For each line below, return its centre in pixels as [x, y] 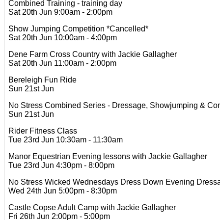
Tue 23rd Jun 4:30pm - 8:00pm [61, 165]
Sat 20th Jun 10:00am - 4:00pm [63, 38]
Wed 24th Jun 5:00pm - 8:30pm [63, 191]
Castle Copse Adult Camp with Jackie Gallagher [92, 207]
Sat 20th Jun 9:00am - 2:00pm [60, 12]
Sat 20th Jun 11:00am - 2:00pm [62, 63]
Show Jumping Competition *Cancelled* [78, 29]
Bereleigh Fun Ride [42, 80]
